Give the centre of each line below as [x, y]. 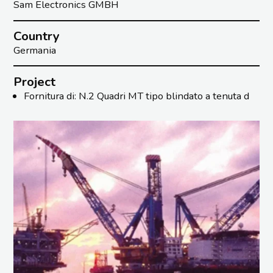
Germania [35, 50]
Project [35, 81]
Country [37, 36]
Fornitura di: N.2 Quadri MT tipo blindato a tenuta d [136, 96]
